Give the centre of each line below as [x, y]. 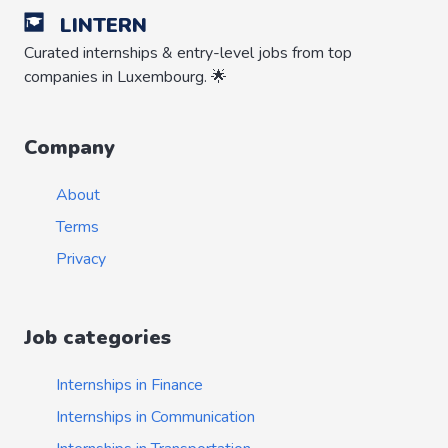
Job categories [97, 337]
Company [69, 147]
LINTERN [103, 25]
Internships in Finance [129, 385]
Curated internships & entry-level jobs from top [188, 53]
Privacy [81, 259]
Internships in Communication [155, 417]
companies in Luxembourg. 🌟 [125, 77]
